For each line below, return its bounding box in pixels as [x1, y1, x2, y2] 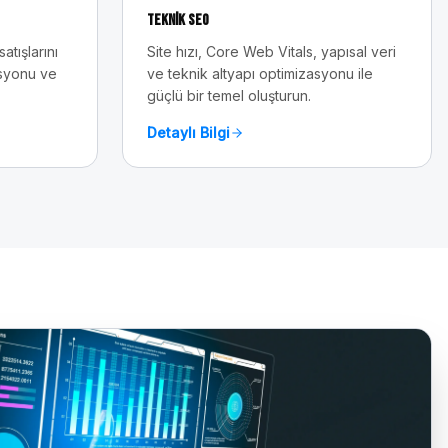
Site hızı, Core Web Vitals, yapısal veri [147, 43, 396, 60]
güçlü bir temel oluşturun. [147, 87, 311, 104]
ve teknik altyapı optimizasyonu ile [147, 65, 373, 82]
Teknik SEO [147, 11, 209, 30]
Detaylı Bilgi [147, 124, 230, 141]
